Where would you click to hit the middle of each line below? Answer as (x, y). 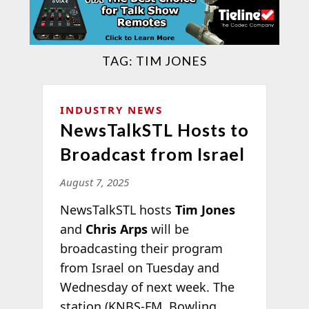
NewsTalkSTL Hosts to (154, 129)
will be (168, 229)
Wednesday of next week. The (147, 287)
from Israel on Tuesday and (139, 267)
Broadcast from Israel (152, 153)
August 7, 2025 (94, 182)
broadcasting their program (141, 248)
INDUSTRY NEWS (111, 109)
